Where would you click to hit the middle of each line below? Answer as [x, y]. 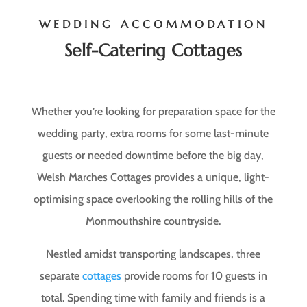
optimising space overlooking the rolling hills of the [153, 199]
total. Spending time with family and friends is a [153, 297]
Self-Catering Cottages [153, 50]
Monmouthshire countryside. [153, 221]
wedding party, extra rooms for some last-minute [153, 133]
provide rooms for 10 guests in [194, 275]
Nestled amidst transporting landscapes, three [153, 254]
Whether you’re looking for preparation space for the [153, 111]
